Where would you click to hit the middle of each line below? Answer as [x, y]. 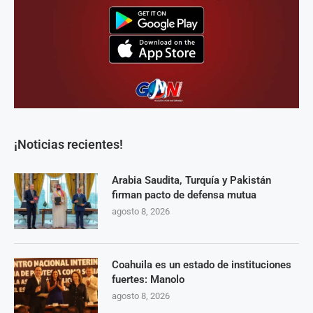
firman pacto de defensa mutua [184, 195]
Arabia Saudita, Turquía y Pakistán [191, 181]
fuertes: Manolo [148, 280]
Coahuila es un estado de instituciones [202, 265]
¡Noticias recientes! [68, 145]
